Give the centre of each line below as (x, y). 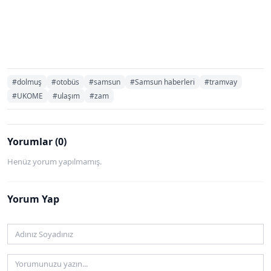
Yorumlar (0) (37, 142)
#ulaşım (66, 96)
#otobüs (65, 82)
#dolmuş (27, 82)
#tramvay (221, 82)
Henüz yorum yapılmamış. (54, 162)
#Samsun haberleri (162, 82)
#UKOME (28, 96)
